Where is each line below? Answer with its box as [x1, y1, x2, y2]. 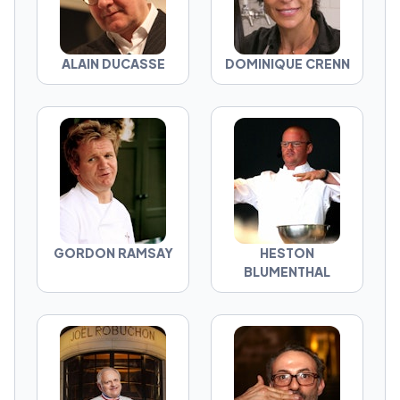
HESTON [260, 245, 314, 261]
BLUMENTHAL [244, 263, 330, 279]
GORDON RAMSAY [53, 245, 173, 261]
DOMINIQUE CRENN [224, 55, 350, 71]
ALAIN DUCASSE [61, 55, 165, 71]
